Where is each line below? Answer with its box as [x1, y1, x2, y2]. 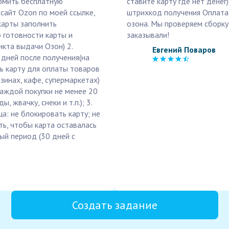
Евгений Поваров [152, 44, 216, 55]
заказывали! [127, 30, 169, 40]
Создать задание [72, 198, 157, 212]
